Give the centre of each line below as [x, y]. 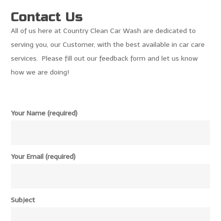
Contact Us [47, 17]
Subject [23, 200]
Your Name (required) [44, 113]
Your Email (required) [43, 157]
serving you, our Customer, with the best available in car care [108, 45]
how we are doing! [40, 72]
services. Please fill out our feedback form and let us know [105, 58]
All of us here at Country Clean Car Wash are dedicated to [104, 31]
